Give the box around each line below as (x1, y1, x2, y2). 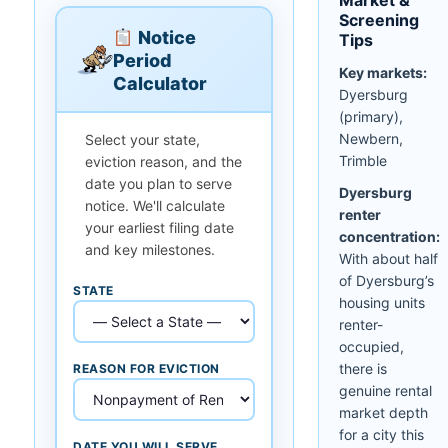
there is (339, 359, 387, 377)
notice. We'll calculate (85, 196, 225, 214)
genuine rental (339, 381, 432, 399)
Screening (339, 9, 419, 30)
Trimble (339, 151, 387, 169)
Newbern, (339, 129, 403, 147)
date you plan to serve (85, 174, 232, 192)
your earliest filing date (85, 218, 234, 236)
